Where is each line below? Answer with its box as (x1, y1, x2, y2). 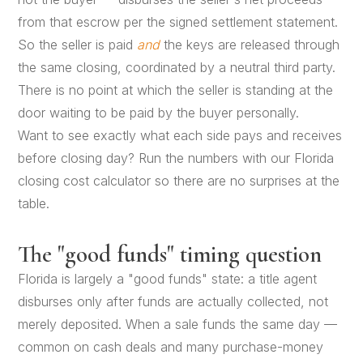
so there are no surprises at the (151, 172, 340, 189)
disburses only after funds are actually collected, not (18, 293, 329, 310)
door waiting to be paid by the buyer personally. (18, 104, 300, 121)
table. (18, 194, 50, 211)
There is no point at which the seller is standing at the (18, 81, 334, 98)
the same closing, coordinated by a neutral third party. (18, 58, 336, 75)
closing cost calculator (18, 172, 152, 189)
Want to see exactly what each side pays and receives (18, 126, 343, 143)
